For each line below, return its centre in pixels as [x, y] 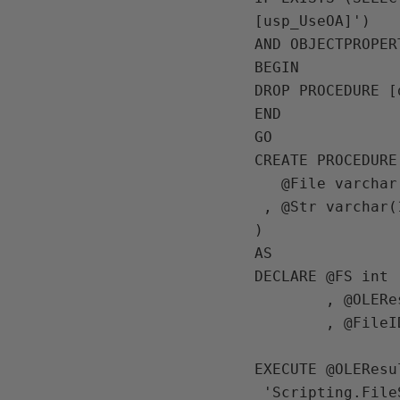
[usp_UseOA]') [313, 21]
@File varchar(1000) [268, 183]
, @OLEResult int [291, 300]
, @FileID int [291, 323]
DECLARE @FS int [322, 276]
